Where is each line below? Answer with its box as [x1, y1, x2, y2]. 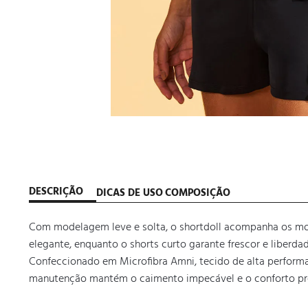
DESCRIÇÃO [29, 184, 83, 200]
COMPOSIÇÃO [165, 184, 230, 201]
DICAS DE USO [96, 184, 163, 201]
